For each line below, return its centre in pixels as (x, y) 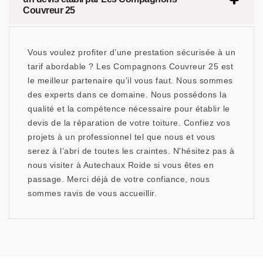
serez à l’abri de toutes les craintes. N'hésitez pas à (131, 151)
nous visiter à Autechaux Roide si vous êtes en (121, 165)
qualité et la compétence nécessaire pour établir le (129, 109)
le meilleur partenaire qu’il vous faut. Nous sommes (130, 81)
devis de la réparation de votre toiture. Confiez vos (129, 123)
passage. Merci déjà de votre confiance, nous (119, 179)
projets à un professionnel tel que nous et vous (122, 137)
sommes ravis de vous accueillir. (92, 193)
